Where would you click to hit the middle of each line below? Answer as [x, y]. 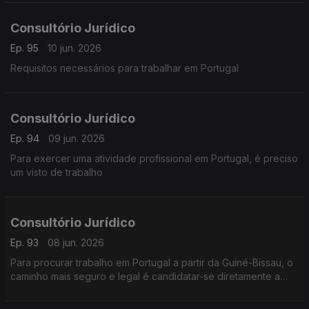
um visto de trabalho [57, 172]
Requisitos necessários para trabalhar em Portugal [178, 68]
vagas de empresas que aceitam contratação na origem [138, 290]
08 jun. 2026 [76, 242]
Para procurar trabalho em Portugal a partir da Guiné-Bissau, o [152, 262]
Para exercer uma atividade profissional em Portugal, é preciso [154, 158]
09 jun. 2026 [77, 138]
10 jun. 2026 [74, 48]
